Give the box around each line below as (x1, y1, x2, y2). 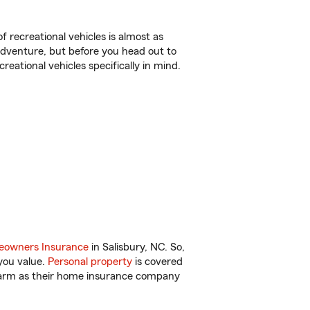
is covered (132, 256, 183, 267)
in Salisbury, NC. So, (89, 241, 185, 253)
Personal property (48, 256, 132, 267)
